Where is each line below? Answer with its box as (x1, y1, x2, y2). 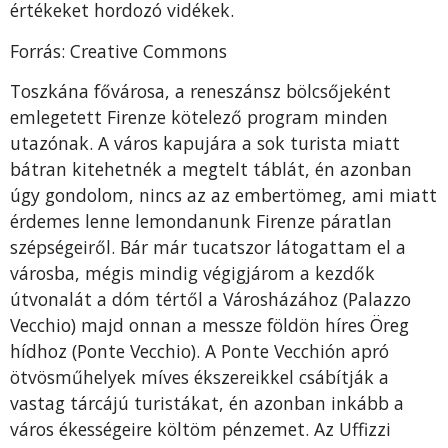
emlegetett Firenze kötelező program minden (10, 105, 388, 130)
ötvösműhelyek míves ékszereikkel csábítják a (10, 365, 389, 390)
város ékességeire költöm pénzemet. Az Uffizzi (10, 417, 391, 442)
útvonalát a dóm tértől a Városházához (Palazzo (10, 287, 411, 312)
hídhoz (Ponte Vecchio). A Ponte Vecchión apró (10, 339, 389, 364)
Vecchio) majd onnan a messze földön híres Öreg (10, 313, 409, 338)
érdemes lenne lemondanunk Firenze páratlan (10, 209, 392, 234)
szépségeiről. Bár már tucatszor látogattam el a (10, 235, 406, 260)
